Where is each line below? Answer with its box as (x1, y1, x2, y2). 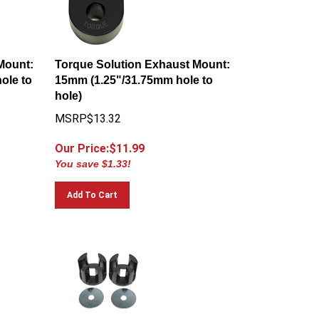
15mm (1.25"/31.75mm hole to (55, 68, 214, 80)
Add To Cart (67, 184, 118, 194)
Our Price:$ (55, 135, 117, 149)
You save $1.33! (55, 152, 132, 163)
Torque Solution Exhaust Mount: (55, 52, 231, 64)
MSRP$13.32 (55, 105, 122, 119)
